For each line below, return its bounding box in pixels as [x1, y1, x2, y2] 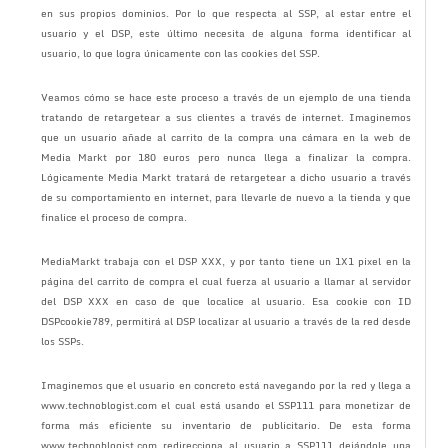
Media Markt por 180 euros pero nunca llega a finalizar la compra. [40, 148, 412, 165]
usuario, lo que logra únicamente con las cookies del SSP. [40, 44, 320, 61]
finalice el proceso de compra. [40, 208, 187, 225]
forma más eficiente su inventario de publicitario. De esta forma [40, 416, 412, 433]
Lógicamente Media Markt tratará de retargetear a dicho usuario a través [40, 168, 412, 185]
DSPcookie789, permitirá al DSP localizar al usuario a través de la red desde [40, 312, 412, 329]
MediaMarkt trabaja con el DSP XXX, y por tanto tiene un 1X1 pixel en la [40, 252, 412, 269]
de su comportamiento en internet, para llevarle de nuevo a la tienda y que [40, 188, 412, 205]
